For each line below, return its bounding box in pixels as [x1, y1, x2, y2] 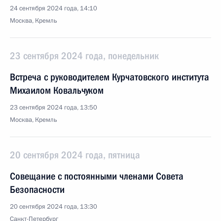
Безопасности [10, 184, 65, 195]
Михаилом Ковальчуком [10, 84, 104, 96]
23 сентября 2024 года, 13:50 [10, 103, 97, 112]
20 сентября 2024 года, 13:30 [10, 202, 97, 211]
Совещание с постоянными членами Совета [10, 170, 184, 182]
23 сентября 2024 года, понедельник [10, 50, 159, 62]
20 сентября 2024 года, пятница [10, 149, 140, 161]
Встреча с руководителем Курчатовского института [10, 71, 209, 83]
